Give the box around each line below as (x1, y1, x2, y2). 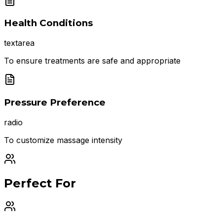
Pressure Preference (4, 96, 106, 108)
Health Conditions (4, 17, 93, 29)
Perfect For (4, 176, 76, 191)
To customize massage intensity (4, 135, 122, 145)
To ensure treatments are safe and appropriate (4, 56, 181, 66)
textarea (4, 38, 35, 48)
